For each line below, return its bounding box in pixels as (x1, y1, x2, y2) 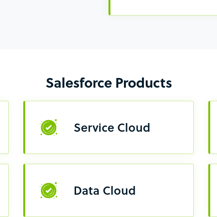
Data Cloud (74, 182, 136, 199)
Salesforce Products (45, 72, 172, 93)
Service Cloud (74, 119, 151, 136)
